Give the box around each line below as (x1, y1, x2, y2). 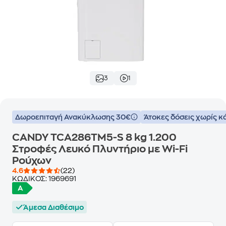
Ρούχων (12, 155, 51, 166)
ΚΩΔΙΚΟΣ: (12, 175, 48, 182)
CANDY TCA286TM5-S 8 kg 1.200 (12, 132, 177, 143)
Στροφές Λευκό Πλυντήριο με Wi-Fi (12, 144, 188, 154)
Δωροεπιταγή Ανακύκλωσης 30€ (15, 114, 131, 121)
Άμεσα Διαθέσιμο (23, 203, 84, 211)
